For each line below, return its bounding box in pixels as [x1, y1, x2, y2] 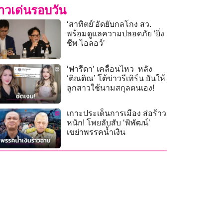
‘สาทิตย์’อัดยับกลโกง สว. [67, 20, 152, 29]
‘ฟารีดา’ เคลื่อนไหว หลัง [67, 64, 153, 73]
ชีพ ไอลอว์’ [67, 39, 106, 48]
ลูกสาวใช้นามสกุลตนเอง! [67, 83, 155, 92]
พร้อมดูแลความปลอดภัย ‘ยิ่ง [67, 29, 165, 38]
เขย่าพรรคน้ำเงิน [67, 128, 126, 137]
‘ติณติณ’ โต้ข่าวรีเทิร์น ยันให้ [67, 74, 166, 83]
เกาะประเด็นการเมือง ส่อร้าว [67, 109, 167, 118]
